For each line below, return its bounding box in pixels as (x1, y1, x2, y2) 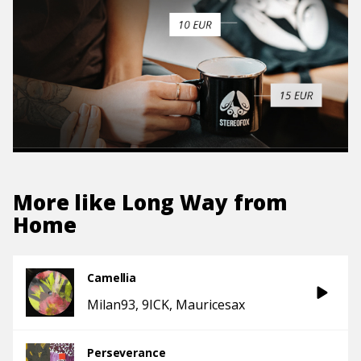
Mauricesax (176, 296, 245, 314)
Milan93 (87, 296, 135, 314)
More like (13, 188, 122, 218)
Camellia (87, 270, 137, 286)
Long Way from (121, 188, 288, 218)
